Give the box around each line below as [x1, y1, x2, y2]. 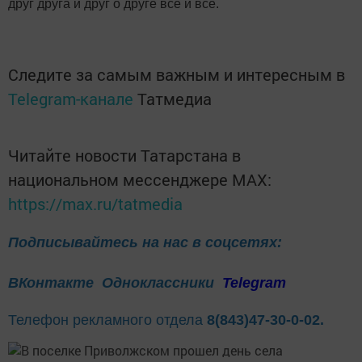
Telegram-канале [8, 88, 133, 110]
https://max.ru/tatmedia [8, 193, 183, 215]
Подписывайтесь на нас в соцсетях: [8, 234, 282, 251]
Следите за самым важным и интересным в [8, 64, 345, 86]
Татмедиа [137, 88, 212, 110]
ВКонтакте [8, 275, 94, 292]
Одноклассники [102, 275, 218, 292]
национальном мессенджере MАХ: [8, 169, 271, 191]
